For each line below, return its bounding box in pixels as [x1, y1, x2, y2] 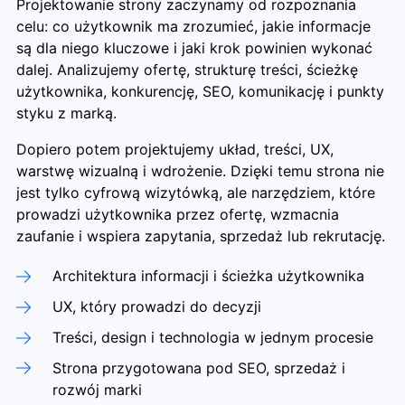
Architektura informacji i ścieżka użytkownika [52, 267, 364, 286]
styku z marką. [15, 103, 117, 122]
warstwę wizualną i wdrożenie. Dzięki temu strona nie [15, 161, 384, 180]
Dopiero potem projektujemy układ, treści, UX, [15, 139, 334, 158]
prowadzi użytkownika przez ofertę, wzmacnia [15, 204, 339, 223]
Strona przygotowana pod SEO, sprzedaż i [52, 358, 345, 377]
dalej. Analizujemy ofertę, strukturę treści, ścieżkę [15, 60, 358, 79]
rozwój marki [52, 380, 142, 399]
